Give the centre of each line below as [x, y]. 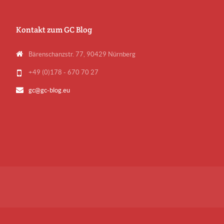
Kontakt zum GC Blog [54, 29]
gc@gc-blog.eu [49, 90]
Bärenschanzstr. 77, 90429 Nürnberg [82, 54]
